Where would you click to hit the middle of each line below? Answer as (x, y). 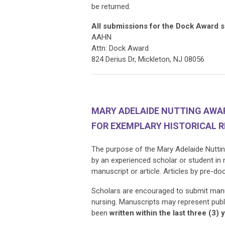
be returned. (111, 6)
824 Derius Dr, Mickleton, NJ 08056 (148, 59)
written (122, 213)
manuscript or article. (127, 171)
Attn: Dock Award (120, 48)
